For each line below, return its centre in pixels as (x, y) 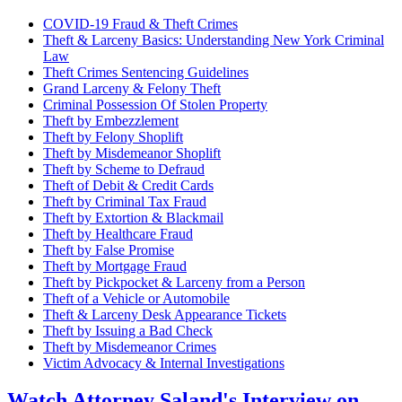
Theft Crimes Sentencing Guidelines (146, 72)
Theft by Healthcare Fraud (118, 233)
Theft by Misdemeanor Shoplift (132, 153)
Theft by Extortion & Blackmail (133, 217)
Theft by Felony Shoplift (113, 136)
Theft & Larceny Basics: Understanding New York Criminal (214, 39)
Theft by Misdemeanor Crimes (130, 346)
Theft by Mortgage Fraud (115, 266)
